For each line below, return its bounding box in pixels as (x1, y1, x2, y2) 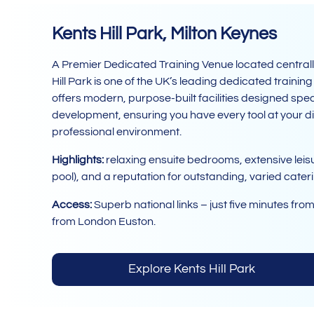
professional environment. (51, 126, 182, 138)
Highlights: (51, 154, 104, 166)
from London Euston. (51, 216, 156, 228)
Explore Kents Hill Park (128, 262, 256, 276)
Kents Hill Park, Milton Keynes (51, 25, 277, 43)
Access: (51, 199, 92, 211)
